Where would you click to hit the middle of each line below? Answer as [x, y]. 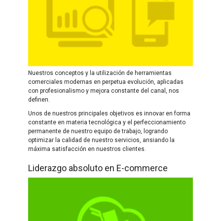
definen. [39, 99]
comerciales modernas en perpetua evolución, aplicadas [106, 82]
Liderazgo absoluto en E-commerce [98, 168]
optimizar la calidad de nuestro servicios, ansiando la [101, 140]
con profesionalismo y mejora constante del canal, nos [104, 91]
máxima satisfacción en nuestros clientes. [87, 149]
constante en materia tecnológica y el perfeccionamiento [107, 122]
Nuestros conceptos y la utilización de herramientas [100, 73]
